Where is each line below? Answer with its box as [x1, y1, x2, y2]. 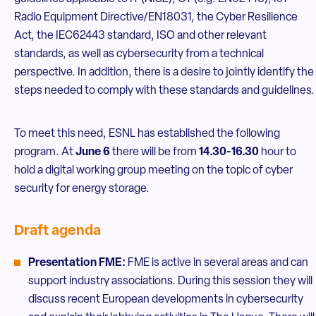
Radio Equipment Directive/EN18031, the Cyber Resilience [14, 12, 298, 23]
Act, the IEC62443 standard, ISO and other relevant [14, 30, 267, 42]
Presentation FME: [28, 257, 126, 269]
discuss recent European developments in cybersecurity [28, 294, 303, 305]
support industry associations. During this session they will [28, 276, 312, 287]
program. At [14, 147, 73, 158]
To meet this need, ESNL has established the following [14, 128, 280, 140]
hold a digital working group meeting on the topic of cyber [14, 165, 293, 176]
